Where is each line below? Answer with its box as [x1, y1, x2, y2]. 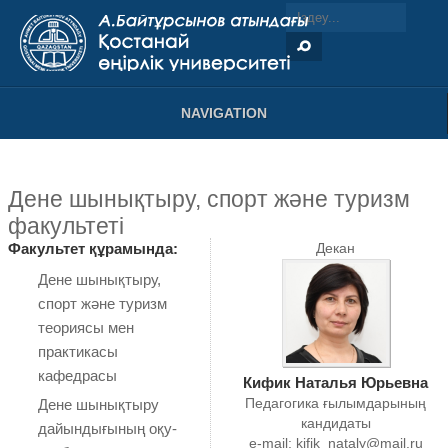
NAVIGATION [180, 104, 267, 121]
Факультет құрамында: [7, 240, 178, 258]
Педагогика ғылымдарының [245, 396, 426, 412]
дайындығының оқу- [37, 420, 177, 438]
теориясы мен [37, 319, 134, 337]
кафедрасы [37, 367, 117, 385]
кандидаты [300, 416, 371, 432]
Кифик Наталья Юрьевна [243, 374, 428, 392]
